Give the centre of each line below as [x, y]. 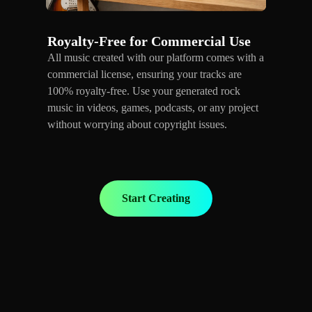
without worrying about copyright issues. [137, 124]
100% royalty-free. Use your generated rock [144, 91]
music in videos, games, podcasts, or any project [153, 107]
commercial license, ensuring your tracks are [145, 74]
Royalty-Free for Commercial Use [149, 41]
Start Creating [156, 198]
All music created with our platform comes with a [156, 57]
